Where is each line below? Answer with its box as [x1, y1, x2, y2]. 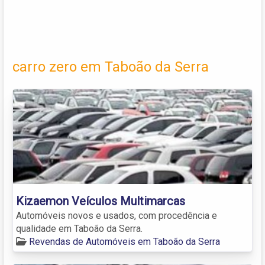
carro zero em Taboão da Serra [12, 58, 209, 75]
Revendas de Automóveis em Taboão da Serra [29, 235, 220, 247]
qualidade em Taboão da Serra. [16, 222, 143, 234]
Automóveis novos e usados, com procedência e [16, 209, 217, 221]
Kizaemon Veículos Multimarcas [16, 193, 185, 208]
